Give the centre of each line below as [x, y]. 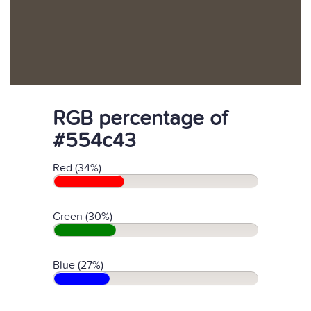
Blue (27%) [78, 265]
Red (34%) [77, 168]
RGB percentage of [140, 119]
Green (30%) [83, 217]
